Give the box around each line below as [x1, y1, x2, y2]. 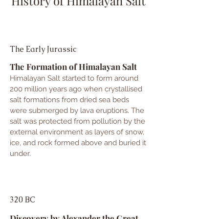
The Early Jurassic [10, 44, 76, 54]
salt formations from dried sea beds [10, 95, 129, 104]
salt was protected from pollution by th [10, 117, 141, 126]
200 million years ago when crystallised [10, 85, 142, 93]
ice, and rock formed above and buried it [10, 138, 146, 147]
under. [10, 149, 31, 158]
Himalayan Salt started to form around [10, 74, 138, 83]
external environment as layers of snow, [10, 128, 144, 136]
